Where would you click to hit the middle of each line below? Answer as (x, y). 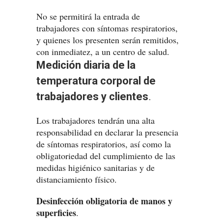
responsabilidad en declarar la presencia (107, 132)
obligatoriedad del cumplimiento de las (106, 156)
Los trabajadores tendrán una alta (96, 120)
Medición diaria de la (86, 65)
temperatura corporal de (96, 81)
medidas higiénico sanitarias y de (96, 167)
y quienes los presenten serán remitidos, (108, 40)
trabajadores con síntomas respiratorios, (107, 28)
